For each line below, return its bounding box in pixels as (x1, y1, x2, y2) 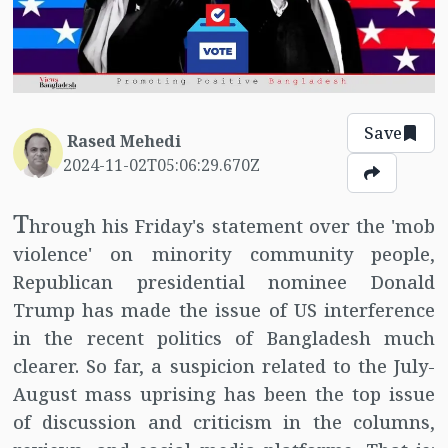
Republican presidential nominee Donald (12, 270, 436, 295)
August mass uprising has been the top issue (12, 382, 436, 407)
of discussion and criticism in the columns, (12, 410, 436, 435)
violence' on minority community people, (12, 242, 436, 267)
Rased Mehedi (66, 130, 181, 153)
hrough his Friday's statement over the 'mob (28, 214, 436, 239)
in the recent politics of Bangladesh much (12, 326, 436, 351)
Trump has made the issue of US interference (12, 298, 436, 323)
